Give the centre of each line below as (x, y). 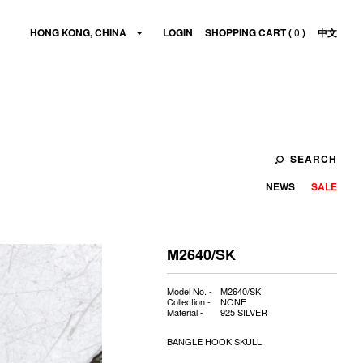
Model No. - (192, 291)
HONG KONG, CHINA (78, 32)
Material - (188, 312)
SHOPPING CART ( (250, 32)
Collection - (191, 301)
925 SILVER (244, 312)
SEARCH (314, 159)
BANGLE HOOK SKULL (214, 341)
